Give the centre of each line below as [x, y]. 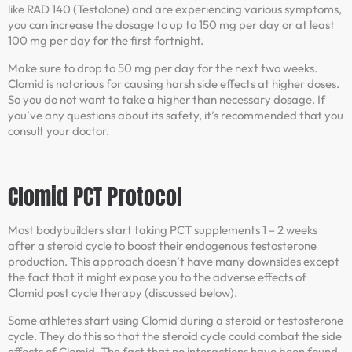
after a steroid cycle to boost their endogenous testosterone [162, 246]
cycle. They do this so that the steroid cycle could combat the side [175, 335]
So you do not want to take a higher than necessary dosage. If [167, 99]
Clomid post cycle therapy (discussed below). [123, 293]
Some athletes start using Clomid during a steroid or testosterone [176, 320]
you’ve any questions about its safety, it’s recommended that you [176, 115]
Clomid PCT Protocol [95, 197]
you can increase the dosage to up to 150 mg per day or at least [171, 25]
